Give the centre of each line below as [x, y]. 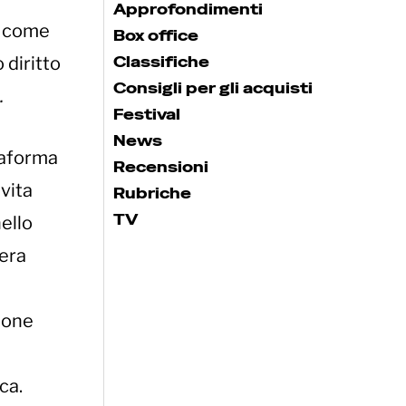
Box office [156, 35]
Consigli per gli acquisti [213, 88]
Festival [147, 114]
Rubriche [152, 193]
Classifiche [161, 62]
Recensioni [161, 167]
